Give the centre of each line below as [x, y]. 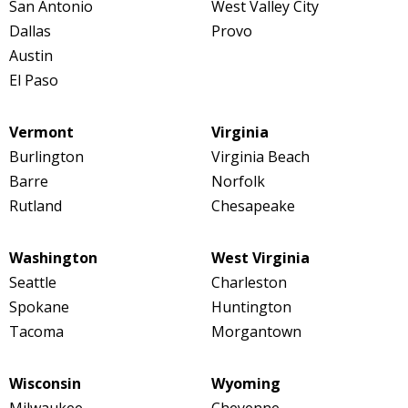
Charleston [249, 283]
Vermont [41, 133]
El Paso [34, 81]
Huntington [251, 307]
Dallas [30, 31]
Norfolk [238, 182]
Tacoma [36, 332]
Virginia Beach [260, 157]
